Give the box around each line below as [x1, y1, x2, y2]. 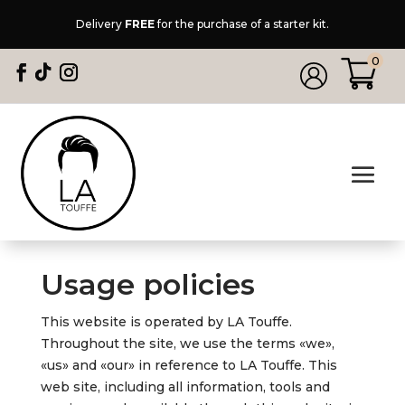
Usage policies [40, 267, 255, 303]
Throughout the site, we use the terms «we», [40, 335, 334, 353]
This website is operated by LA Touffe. [40, 314, 292, 331]
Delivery [76, 17, 125, 31]
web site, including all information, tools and [40, 379, 330, 396]
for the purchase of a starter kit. [155, 17, 329, 31]
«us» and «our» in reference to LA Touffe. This [40, 357, 337, 374]
